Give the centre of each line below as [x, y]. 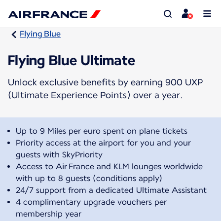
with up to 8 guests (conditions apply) [89, 178]
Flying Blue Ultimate [72, 60]
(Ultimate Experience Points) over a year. [95, 95]
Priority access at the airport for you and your [103, 143]
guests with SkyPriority [59, 154]
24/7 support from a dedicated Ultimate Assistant [111, 190]
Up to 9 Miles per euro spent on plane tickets [102, 131]
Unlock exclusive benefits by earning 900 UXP [105, 82]
